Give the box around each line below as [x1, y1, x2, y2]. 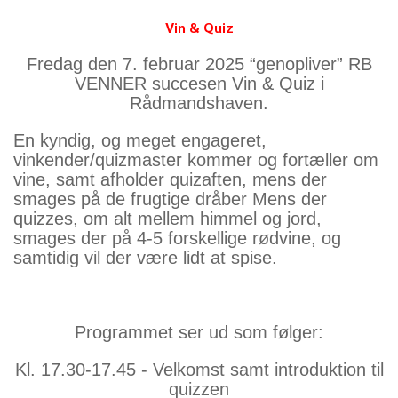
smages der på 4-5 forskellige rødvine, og [13, 228, 341, 248]
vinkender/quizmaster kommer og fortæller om [13, 150, 378, 170]
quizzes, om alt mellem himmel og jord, [13, 209, 322, 228]
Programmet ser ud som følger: [75, 322, 323, 342]
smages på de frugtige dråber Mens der [13, 189, 327, 209]
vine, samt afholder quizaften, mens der [13, 170, 327, 189]
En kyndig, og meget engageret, [13, 131, 267, 150]
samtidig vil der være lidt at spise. [13, 248, 277, 267]
